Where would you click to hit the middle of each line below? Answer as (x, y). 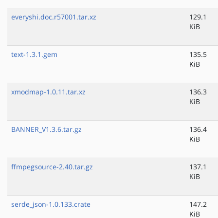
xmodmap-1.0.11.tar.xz (48, 92)
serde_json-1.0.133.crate (51, 204)
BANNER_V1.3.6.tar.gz (46, 129)
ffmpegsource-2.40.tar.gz (52, 167)
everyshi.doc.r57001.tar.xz (54, 17)
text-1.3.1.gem (34, 54)
